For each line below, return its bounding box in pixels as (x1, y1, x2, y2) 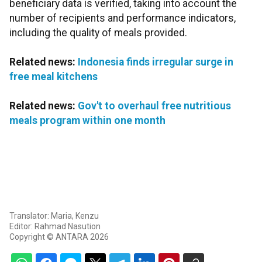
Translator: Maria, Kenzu (9, 211, 99, 221)
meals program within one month (9, 115, 166, 127)
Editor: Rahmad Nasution (9, 222, 101, 232)
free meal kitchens (9, 71, 98, 83)
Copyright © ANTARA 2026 (9, 232, 109, 242)
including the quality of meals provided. (9, 27, 187, 39)
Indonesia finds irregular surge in (78, 56, 233, 68)
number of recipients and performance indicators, (9, 12, 236, 25)
